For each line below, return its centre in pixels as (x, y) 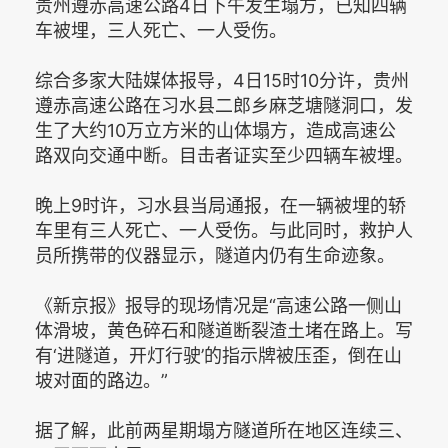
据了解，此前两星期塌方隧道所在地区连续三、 (224, 430)
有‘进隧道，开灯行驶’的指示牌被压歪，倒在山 (218, 355)
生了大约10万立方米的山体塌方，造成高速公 (215, 130)
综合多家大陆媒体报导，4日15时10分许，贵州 (222, 80)
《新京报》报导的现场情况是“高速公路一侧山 (218, 305)
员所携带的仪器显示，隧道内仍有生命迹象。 (215, 255)
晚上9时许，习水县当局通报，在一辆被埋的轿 (220, 205)
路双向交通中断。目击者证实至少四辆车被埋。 (224, 155)
